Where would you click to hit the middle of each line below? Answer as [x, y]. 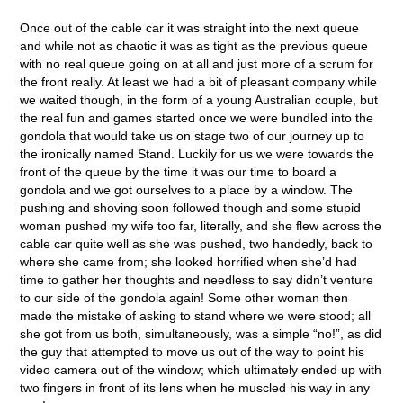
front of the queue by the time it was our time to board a [179, 171]
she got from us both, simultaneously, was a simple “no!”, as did [201, 333]
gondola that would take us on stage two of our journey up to [193, 135]
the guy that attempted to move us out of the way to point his [193, 351]
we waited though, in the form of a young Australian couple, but [199, 99]
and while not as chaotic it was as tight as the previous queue [194, 45]
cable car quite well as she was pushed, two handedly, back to [197, 243]
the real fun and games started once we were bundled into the [197, 117]
